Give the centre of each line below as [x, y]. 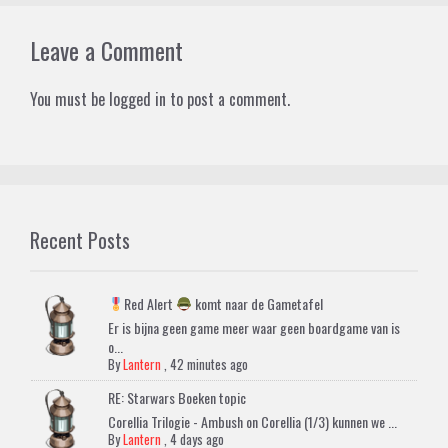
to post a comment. [228, 99]
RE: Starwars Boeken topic [177, 397]
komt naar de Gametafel [258, 303]
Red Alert [150, 303]
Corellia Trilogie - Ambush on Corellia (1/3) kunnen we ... [253, 421]
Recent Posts [80, 240]
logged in [137, 99]
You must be [69, 99]
